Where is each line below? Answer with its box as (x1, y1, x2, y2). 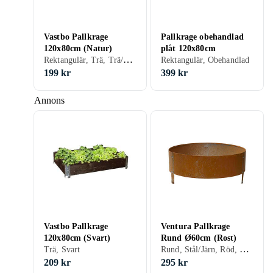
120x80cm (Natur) (44, 44, 113, 53)
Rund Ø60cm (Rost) (161, 233, 237, 243)
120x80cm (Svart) (44, 233, 111, 243)
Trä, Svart (44, 245, 80, 254)
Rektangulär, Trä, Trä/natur (123, 54, 133, 65)
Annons (34, 95, 65, 105)
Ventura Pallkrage (161, 222, 230, 231)
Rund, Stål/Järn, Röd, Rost (239, 244, 250, 254)
